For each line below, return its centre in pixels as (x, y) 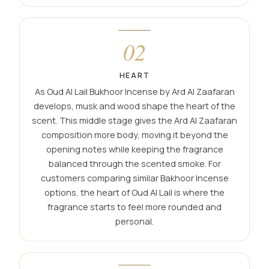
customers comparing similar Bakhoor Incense (134, 178)
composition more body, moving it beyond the (134, 135)
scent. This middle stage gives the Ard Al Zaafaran (134, 121)
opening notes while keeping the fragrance (134, 150)
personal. (134, 222)
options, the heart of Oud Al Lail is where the (134, 193)
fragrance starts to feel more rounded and (134, 207)
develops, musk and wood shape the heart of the (134, 106)
